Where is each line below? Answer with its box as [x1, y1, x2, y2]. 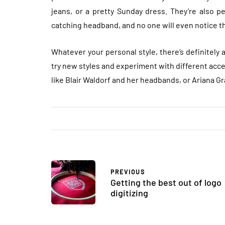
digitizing [110, 187, 148, 198]
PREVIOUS [110, 168, 145, 175]
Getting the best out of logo [110, 176, 221, 188]
